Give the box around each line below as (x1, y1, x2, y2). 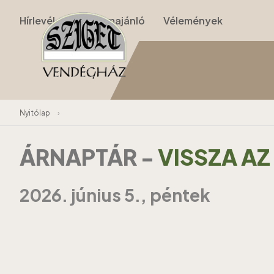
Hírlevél (20, 14, 55, 27)
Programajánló (73, 14, 145, 27)
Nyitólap (20, 108, 50, 117)
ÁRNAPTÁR (20, 143, 141, 171)
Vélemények (163, 14, 223, 27)
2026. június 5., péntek (20, 184, 210, 206)
